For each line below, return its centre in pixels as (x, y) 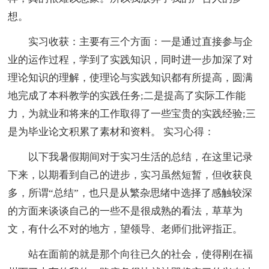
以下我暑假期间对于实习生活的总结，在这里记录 (131, 157)
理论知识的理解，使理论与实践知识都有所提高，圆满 (131, 77)
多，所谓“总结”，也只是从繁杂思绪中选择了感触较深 (130, 193)
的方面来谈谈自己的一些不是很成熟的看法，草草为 (125, 211)
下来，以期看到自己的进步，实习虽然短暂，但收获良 (131, 175)
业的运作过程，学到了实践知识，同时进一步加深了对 (131, 59)
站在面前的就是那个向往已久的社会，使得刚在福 (131, 254)
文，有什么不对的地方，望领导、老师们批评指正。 (125, 229)
